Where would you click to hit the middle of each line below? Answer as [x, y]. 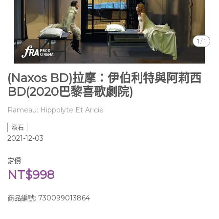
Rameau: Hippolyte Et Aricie [55, 110]
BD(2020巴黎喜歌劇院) [70, 92]
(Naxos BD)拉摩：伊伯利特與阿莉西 [104, 78]
